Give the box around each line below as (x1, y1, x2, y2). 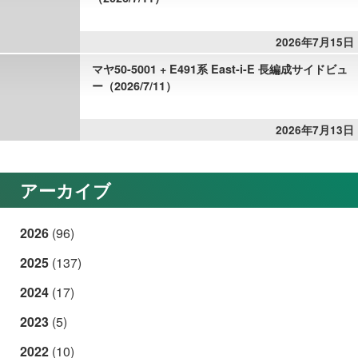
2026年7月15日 (276, 34, 354, 50)
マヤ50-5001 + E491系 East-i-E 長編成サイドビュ (92, 61, 348, 78)
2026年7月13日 (276, 122, 354, 138)
